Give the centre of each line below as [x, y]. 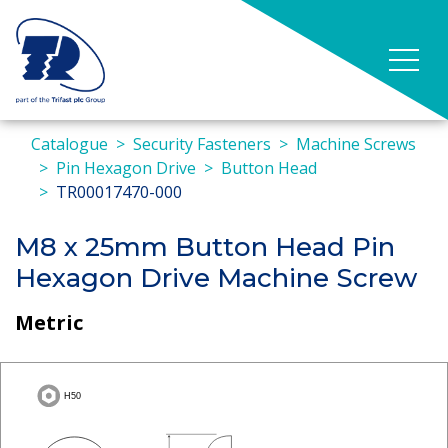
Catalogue [69, 144]
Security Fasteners [202, 144]
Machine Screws [356, 144]
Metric [49, 322]
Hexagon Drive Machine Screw [216, 278]
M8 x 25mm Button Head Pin [205, 247]
